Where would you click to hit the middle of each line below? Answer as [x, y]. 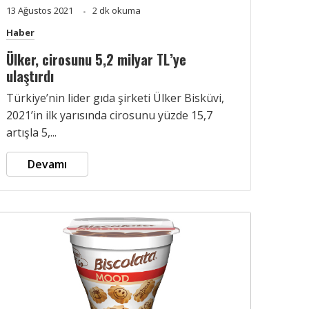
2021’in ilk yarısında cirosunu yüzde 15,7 [109, 115]
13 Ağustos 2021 [41, 10]
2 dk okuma [117, 10]
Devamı [47, 164]
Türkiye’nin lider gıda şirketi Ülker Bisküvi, [115, 98]
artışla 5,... [31, 132]
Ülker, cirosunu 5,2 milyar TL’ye [96, 59]
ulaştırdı [30, 76]
